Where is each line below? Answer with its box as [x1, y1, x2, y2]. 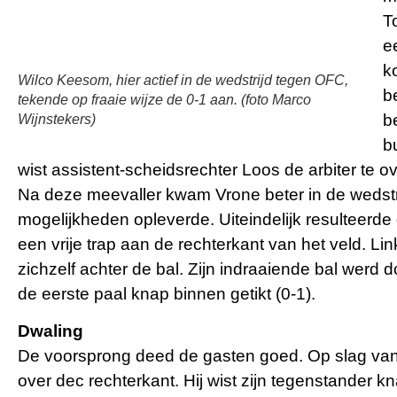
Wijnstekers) [18, 111, 96, 127]
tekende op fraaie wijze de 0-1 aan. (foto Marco [18, 91, 311, 107]
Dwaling [18, 321, 83, 340]
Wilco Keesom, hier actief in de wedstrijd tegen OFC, [18, 72, 348, 88]
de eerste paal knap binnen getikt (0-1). [18, 284, 315, 303]
